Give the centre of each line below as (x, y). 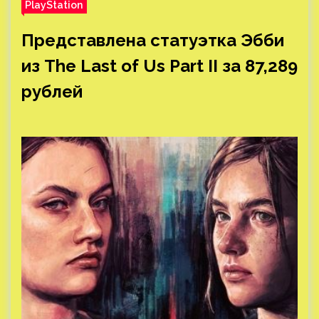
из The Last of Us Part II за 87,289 (159, 66)
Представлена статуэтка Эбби (153, 40)
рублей (52, 91)
